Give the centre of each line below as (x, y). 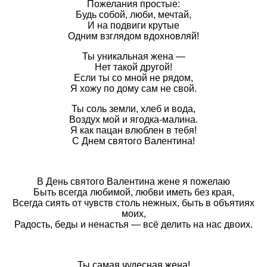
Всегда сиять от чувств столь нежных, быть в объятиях (133, 203)
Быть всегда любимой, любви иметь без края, (133, 192)
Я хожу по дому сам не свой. (133, 88)
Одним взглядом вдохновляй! (133, 36)
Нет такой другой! (133, 67)
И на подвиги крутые (133, 25)
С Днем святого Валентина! (133, 141)
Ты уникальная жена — (133, 56)
